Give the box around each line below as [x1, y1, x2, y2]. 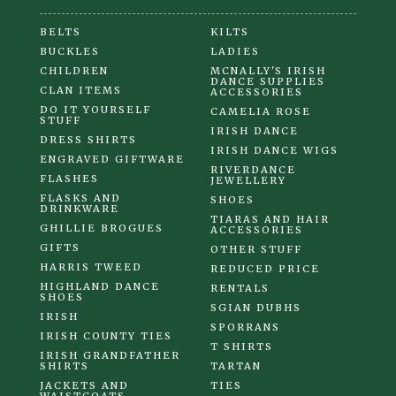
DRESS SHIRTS [40, 133, 137, 146]
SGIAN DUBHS [209, 301, 301, 314]
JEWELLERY [209, 173, 286, 187]
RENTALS [209, 281, 270, 294]
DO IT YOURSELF [40, 103, 151, 116]
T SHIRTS [209, 339, 273, 353]
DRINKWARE [40, 202, 119, 215]
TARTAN [209, 359, 262, 372]
